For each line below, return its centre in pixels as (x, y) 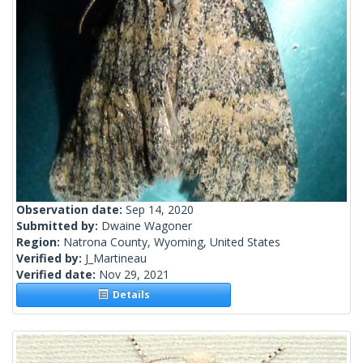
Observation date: (71, 210)
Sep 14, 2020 (160, 210)
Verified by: (51, 258)
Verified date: (58, 275)
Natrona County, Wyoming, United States (172, 242)
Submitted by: (59, 226)
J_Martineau (116, 258)
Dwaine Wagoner (147, 226)
